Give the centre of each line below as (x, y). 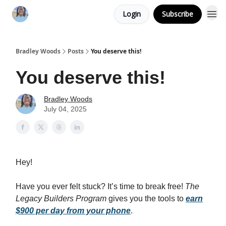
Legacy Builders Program (61, 199)
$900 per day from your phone (73, 211)
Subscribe (178, 14)
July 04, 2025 (65, 109)
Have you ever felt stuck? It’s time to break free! (100, 186)
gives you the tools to (146, 199)
